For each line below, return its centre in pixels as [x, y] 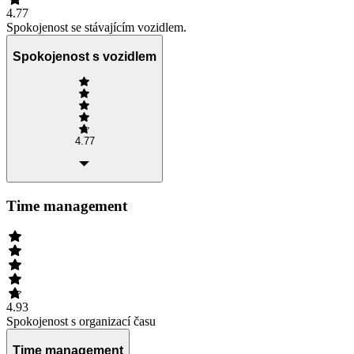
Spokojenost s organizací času [81, 322]
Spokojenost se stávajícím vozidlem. [96, 28]
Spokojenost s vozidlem [85, 56]
